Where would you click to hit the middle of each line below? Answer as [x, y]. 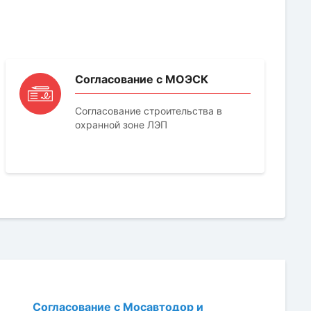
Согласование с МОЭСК [141, 79]
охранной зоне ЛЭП [121, 124]
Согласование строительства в [148, 110]
